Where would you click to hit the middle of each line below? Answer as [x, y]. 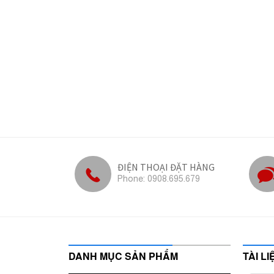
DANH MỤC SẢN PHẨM [123, 256]
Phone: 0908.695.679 [158, 178]
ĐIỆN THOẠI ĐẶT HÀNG [166, 167]
